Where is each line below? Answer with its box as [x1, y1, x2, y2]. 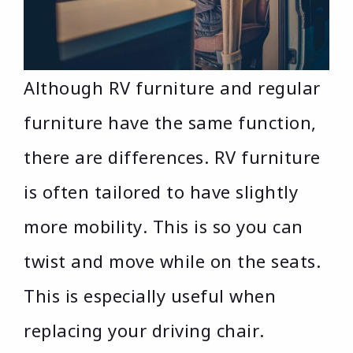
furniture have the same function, [24, 110, 317, 135]
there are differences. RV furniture [24, 145, 321, 169]
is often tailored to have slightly [24, 180, 298, 204]
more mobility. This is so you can [24, 214, 303, 239]
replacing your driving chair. [24, 318, 265, 343]
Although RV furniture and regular [24, 76, 321, 100]
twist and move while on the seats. [24, 249, 321, 273]
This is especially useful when [24, 284, 276, 308]
